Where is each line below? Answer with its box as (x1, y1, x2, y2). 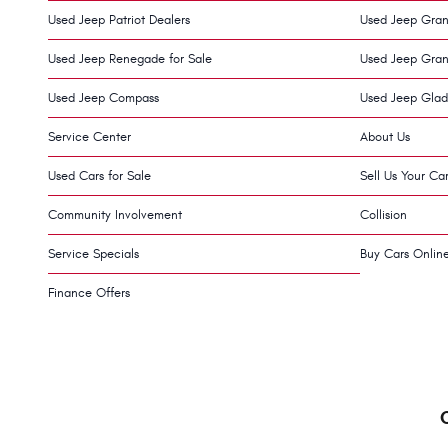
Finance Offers (48, 284, 130, 301)
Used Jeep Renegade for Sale (48, 50, 212, 67)
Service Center (48, 128, 131, 145)
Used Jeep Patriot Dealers (48, 11, 190, 28)
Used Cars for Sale (48, 167, 151, 184)
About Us (360, 128, 410, 145)
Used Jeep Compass (48, 89, 159, 106)
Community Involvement (48, 206, 182, 223)
